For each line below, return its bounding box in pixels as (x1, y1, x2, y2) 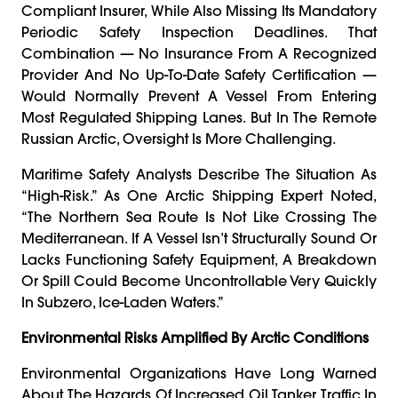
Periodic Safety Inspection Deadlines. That (21, 22, 377, 41)
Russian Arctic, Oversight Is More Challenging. (21, 129, 336, 147)
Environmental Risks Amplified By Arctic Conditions (21, 328, 369, 346)
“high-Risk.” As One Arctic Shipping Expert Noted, (21, 186, 377, 204)
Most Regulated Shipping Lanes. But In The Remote (21, 107, 377, 126)
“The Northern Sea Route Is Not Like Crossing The (21, 207, 377, 226)
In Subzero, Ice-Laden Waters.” (21, 292, 224, 311)
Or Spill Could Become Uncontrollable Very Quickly (21, 271, 377, 290)
